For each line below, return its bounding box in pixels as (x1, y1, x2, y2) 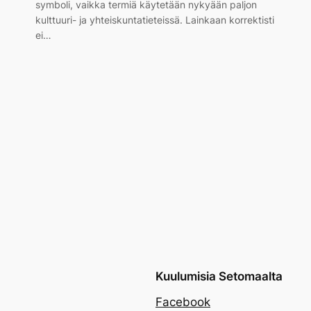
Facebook (155, 294, 210, 309)
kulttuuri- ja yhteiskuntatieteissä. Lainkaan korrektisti (35, 13, 274, 26)
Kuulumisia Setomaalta (155, 269, 283, 283)
